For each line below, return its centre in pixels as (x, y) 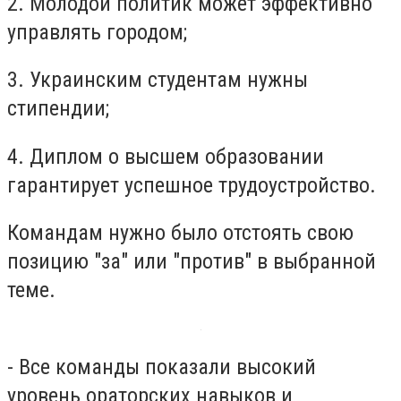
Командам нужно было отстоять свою (180, 233)
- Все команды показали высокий (162, 367)
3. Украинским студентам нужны (158, 80)
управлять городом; (97, 32)
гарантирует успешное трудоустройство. (192, 185)
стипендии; (58, 109)
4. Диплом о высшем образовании (166, 156)
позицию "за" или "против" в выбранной (192, 262)
